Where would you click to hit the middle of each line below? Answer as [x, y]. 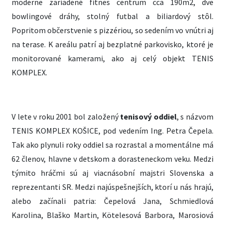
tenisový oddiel [148, 117]
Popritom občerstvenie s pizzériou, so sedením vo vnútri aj [113, 30]
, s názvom [195, 117]
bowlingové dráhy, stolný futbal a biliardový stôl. [113, 16]
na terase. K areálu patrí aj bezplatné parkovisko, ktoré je [113, 44]
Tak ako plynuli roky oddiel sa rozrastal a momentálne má [113, 145]
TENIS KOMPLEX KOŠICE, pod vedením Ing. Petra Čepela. [113, 131]
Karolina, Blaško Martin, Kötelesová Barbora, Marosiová [113, 215]
